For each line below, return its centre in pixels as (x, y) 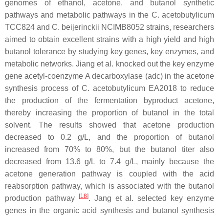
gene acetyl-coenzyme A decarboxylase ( (76, 76)
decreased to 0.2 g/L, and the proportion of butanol (109, 137)
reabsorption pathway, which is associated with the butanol (109, 186)
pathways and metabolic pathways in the (78, 15)
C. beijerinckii (76, 27)
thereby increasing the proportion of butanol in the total (109, 113)
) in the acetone (187, 76)
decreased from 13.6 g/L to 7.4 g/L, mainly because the (109, 162)
